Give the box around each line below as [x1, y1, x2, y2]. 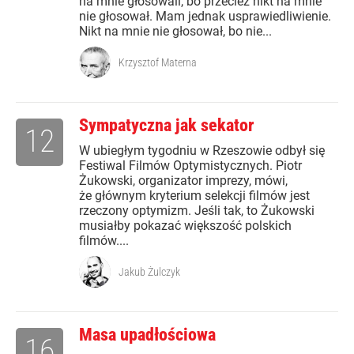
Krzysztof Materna [119, 56, 197, 70]
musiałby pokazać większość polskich [79, 218, 292, 234]
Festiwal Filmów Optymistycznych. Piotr [79, 158, 302, 174]
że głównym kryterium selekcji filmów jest [79, 188, 310, 204]
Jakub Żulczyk [119, 265, 180, 279]
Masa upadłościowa [79, 325, 216, 345]
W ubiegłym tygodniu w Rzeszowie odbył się [79, 143, 325, 159]
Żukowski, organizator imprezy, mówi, [79, 173, 288, 189]
